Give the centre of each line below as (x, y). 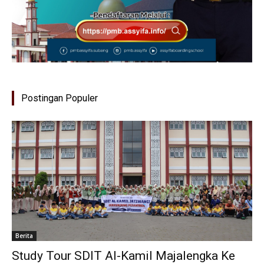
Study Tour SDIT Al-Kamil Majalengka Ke (123, 255)
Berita (24, 235)
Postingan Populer (60, 98)
